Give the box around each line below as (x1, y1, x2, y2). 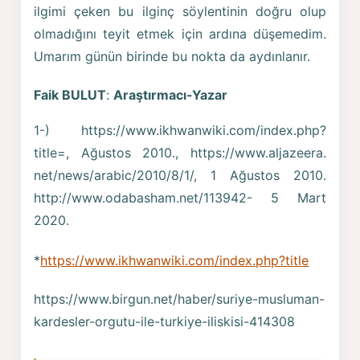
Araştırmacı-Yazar (113, 87, 228, 104)
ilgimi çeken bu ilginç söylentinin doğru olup (34, 3, 326, 20)
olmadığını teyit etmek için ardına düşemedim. (34, 26, 326, 43)
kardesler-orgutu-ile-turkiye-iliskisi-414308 (34, 313, 296, 329)
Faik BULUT (34, 87, 107, 104)
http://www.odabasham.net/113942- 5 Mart (34, 190, 326, 207)
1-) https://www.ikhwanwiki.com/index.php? (34, 122, 326, 139)
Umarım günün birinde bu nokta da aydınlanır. (34, 48, 311, 65)
